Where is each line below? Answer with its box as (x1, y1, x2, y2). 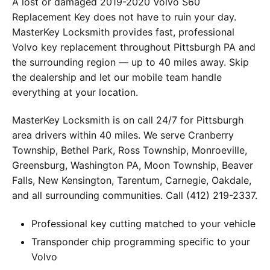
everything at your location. (12, 86, 138, 98)
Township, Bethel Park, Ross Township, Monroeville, (12, 144, 247, 157)
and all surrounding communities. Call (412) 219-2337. (12, 189, 257, 202)
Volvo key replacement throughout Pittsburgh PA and (12, 40, 256, 53)
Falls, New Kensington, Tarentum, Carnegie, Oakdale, (12, 174, 251, 187)
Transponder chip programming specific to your (31, 235, 250, 248)
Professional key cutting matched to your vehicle (31, 217, 256, 230)
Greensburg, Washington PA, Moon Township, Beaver (12, 159, 253, 172)
